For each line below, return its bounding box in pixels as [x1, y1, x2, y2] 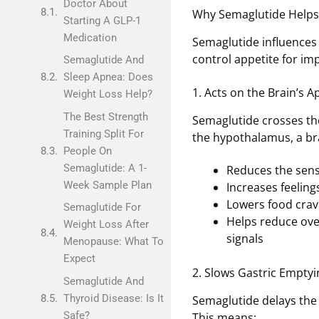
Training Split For [63, 127, 144, 140]
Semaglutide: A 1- [63, 161, 147, 174]
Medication [63, 31, 117, 44]
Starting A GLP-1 [63, 14, 141, 27]
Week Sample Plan [63, 178, 152, 192]
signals [226, 231, 263, 247]
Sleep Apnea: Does [63, 70, 153, 83]
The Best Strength [63, 110, 148, 123]
